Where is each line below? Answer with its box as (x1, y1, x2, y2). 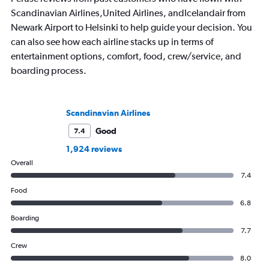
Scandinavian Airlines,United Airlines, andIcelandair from (11, 7, 246, 19)
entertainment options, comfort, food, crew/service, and (11, 50, 241, 62)
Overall (11, 159, 33, 168)
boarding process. (11, 65, 86, 77)
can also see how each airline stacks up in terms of (11, 36, 213, 48)
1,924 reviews (66, 144, 122, 154)
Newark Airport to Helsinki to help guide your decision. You (11, 22, 252, 34)
